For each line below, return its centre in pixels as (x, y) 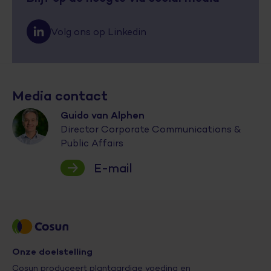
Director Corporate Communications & (151, 129)
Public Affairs (92, 143)
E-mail (113, 168)
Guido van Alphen (103, 115)
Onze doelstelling (52, 251)
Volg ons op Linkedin (99, 31)
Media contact (60, 96)
